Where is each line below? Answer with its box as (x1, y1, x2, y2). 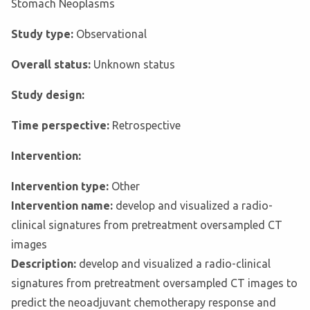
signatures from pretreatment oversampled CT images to (11, 277, 298, 290)
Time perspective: (11, 119, 112, 132)
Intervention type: (11, 180, 111, 193)
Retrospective (112, 119, 181, 132)
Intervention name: (11, 199, 116, 212)
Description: (11, 257, 79, 271)
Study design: (11, 89, 84, 102)
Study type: (11, 28, 76, 41)
